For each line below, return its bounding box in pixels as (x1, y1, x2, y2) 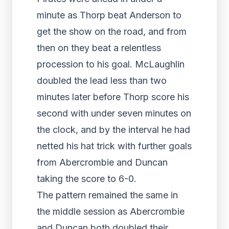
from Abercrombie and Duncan (37, 157, 168, 168)
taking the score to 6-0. (37, 173, 136, 184)
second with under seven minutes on (37, 108, 191, 119)
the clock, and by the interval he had (37, 124, 190, 135)
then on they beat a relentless (37, 42, 161, 53)
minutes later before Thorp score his (37, 91, 189, 102)
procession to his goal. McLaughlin (37, 59, 185, 70)
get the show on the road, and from (37, 26, 187, 37)
